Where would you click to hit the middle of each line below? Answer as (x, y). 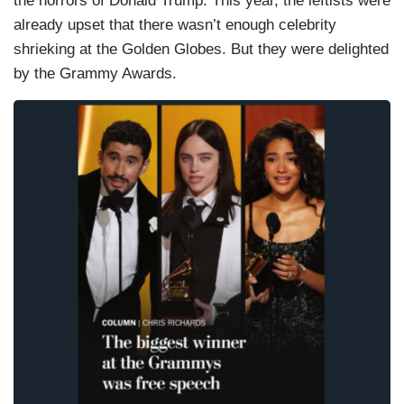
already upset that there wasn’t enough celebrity (175, 25)
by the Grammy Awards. (95, 74)
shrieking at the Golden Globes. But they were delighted (201, 50)
